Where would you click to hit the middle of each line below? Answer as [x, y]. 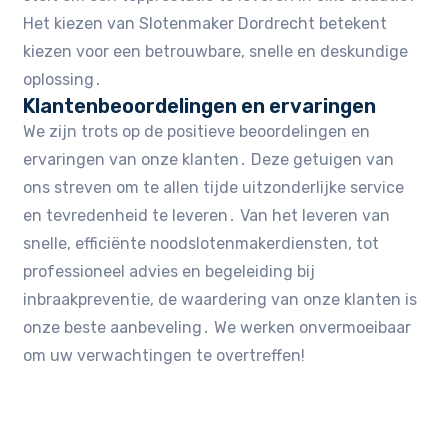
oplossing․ [63, 79]
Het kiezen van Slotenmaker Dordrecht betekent [205, 23]
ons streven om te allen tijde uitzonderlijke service [214, 187]
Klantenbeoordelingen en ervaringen [200, 105]
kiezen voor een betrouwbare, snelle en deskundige [216, 51]
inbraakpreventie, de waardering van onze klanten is [220, 299]
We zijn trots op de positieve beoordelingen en [197, 131]
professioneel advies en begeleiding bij [169, 271]
